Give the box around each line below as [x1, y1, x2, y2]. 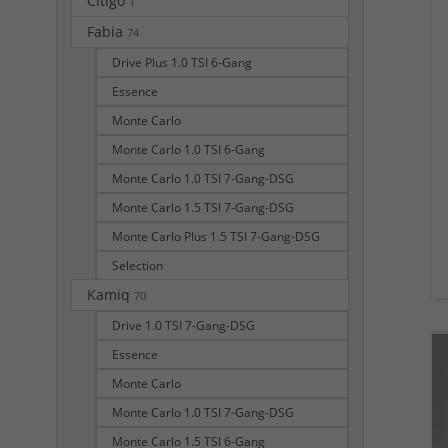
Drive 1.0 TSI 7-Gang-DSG [112, 316, 255, 334]
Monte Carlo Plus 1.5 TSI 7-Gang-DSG [112, 227, 320, 245]
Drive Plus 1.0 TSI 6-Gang [112, 53, 252, 71]
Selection [112, 256, 163, 274]
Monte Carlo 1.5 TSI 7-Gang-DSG [112, 198, 294, 216]
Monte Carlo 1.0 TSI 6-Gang [112, 140, 265, 158]
